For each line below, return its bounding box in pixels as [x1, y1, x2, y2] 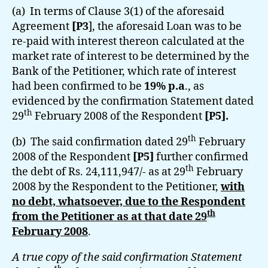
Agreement [12, 19, 72, 33]
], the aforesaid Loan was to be [89, 19, 242, 33]
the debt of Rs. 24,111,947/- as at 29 [12, 165, 185, 179]
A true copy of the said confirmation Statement [12, 250, 242, 264]
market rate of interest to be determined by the [12, 49, 249, 63]
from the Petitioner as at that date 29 [12, 209, 207, 224]
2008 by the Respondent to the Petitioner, [12, 179, 221, 194]
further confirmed [154, 150, 248, 164]
